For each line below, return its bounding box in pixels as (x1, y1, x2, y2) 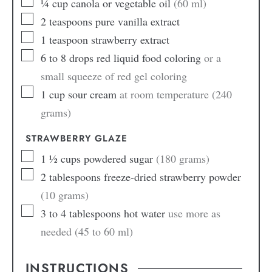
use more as (168, 206, 220, 221)
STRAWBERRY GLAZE (25, 132, 128, 146)
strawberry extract (90, 32, 169, 47)
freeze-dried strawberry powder (103, 169, 241, 185)
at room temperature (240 (119, 87, 232, 102)
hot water (123, 206, 165, 221)
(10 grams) (40, 188, 89, 203)
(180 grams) (155, 151, 209, 166)
